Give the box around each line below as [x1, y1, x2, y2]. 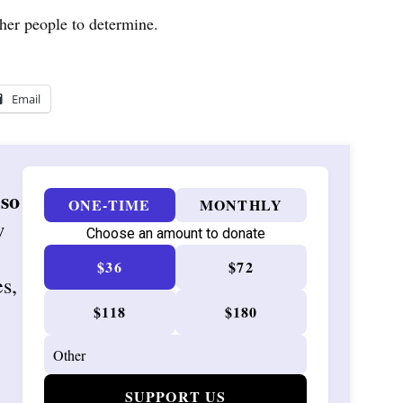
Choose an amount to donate [85, 225, 265, 242]
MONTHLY [199, 194, 283, 215]
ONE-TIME [67, 194, 152, 215]
